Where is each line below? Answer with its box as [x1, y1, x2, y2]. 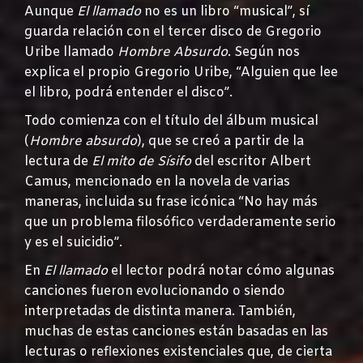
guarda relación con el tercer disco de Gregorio [24, 23, 322, 41]
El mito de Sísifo [92, 152, 191, 170]
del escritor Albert [191, 152, 311, 170]
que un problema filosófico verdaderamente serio [24, 213, 336, 231]
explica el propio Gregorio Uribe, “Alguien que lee [24, 63, 338, 81]
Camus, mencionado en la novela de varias [24, 173, 290, 190]
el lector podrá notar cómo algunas [108, 262, 335, 280]
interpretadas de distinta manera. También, [24, 302, 296, 320]
